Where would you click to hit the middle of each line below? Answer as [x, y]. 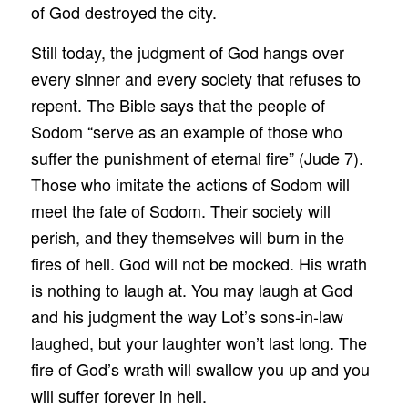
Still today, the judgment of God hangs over [187, 52]
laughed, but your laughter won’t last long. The [199, 343]
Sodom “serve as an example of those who [186, 132]
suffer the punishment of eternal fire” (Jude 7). [197, 158]
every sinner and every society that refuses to [195, 79]
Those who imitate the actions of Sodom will [190, 184]
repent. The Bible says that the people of [178, 105]
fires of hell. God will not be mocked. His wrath [199, 264]
